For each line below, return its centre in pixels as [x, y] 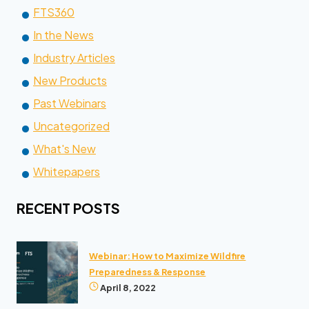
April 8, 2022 [128, 288]
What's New [64, 148]
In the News [63, 34]
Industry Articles [74, 57]
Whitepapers [66, 171]
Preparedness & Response [148, 272]
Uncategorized [71, 126]
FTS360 [53, 12]
